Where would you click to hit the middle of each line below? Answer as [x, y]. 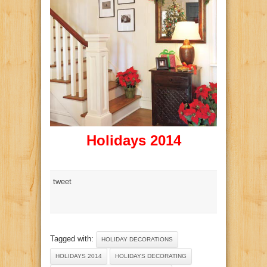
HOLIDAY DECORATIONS [137, 239]
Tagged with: [73, 238]
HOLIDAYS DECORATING [151, 256]
